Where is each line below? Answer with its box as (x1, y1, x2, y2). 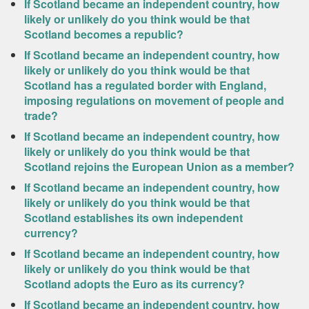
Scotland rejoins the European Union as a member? (24, 159, 295, 175)
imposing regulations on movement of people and (24, 92, 284, 108)
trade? (24, 108, 58, 123)
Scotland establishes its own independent (24, 210, 243, 226)
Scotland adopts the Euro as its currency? (24, 276, 245, 292)
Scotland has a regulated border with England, (24, 77, 266, 93)
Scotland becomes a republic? (24, 26, 183, 42)
